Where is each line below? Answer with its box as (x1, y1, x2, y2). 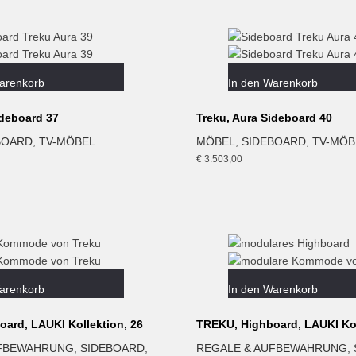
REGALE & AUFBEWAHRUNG (195, 341, 347, 354)
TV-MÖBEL (39, 134, 96, 148)
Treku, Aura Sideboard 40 (195, 110, 332, 124)
